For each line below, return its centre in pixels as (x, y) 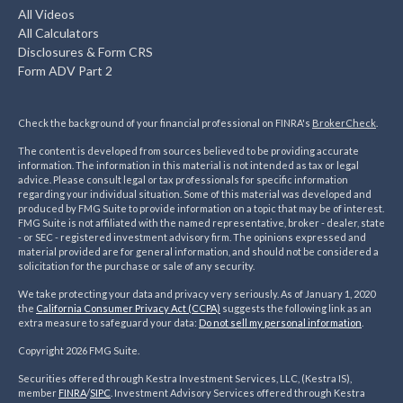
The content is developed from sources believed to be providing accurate (188, 151)
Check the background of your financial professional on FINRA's (165, 123)
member (38, 393)
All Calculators (58, 33)
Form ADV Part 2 (65, 71)
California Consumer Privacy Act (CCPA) (128, 309)
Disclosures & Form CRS (85, 52)
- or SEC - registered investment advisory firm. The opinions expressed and (192, 237)
